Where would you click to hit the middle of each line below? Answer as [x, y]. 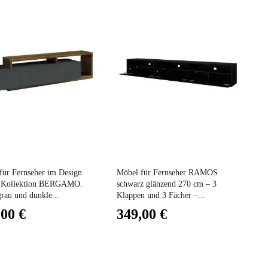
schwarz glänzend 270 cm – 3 [166, 184]
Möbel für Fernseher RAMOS [167, 172]
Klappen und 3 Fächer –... [161, 195]
